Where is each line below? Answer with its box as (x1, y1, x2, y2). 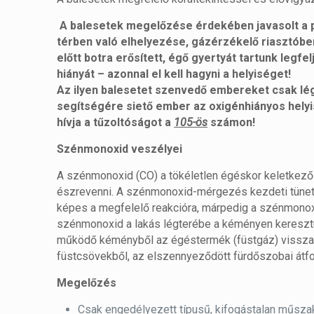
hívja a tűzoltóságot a (57, 116, 175, 129)
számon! (210, 116, 256, 129)
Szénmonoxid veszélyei (57, 142, 183, 156)
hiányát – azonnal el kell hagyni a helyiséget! (57, 67, 292, 81)
